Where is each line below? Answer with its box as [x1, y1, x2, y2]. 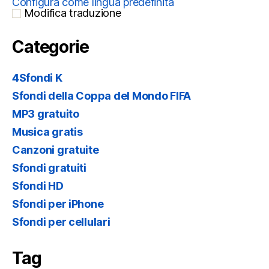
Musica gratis [12, 125, 83, 138]
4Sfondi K [12, 71, 62, 84]
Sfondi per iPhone [12, 198, 104, 210]
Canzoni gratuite [12, 144, 99, 156]
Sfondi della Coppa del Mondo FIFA [12, 89, 192, 102]
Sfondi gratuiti [12, 162, 86, 174]
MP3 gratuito [12, 107, 79, 120]
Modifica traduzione [21, 7, 121, 19]
